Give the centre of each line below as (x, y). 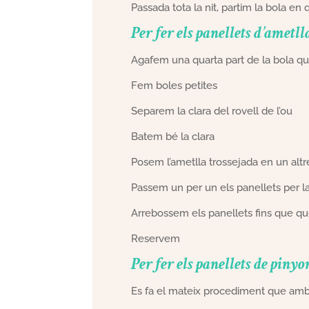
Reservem (156, 238)
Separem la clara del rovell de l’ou (212, 111)
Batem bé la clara (173, 136)
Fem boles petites (175, 85)
